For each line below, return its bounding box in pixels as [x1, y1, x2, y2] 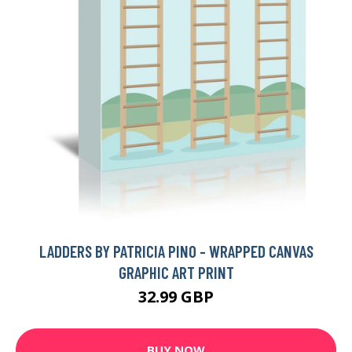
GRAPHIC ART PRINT [118, 262, 234, 282]
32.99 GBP [138, 285, 214, 307]
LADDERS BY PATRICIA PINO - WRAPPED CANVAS [38, 240, 313, 261]
